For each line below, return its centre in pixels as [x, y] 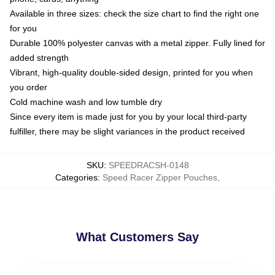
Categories [76, 177]
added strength [39, 57]
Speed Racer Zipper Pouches [160, 177]
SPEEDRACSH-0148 [149, 165]
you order [29, 87]
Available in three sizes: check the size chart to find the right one [134, 13]
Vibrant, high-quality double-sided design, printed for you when [131, 72]
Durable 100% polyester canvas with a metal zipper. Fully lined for [137, 43]
